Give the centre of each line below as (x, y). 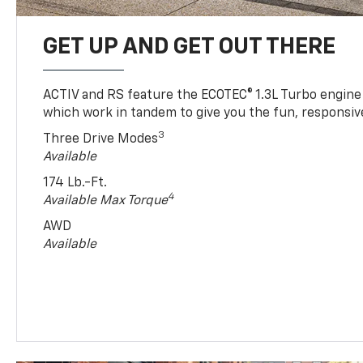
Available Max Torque (106, 201)
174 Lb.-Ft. (75, 183)
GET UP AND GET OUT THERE (190, 47)
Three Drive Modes (101, 139)
